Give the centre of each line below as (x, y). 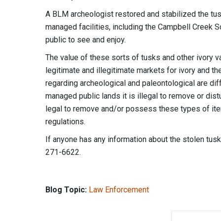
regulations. (65, 121)
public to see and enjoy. (86, 39)
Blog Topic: (66, 189)
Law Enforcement (119, 189)
